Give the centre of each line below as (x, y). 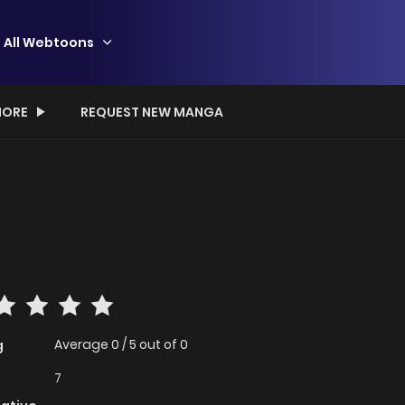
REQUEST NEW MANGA (152, 112)
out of (160, 345)
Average (83, 345)
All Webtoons (49, 42)
